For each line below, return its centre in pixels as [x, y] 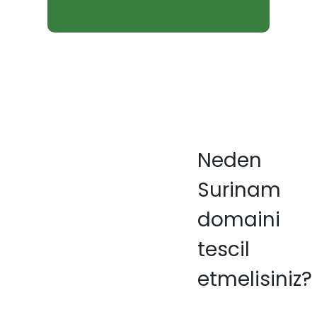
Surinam [239, 190]
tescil [223, 250]
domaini [238, 220]
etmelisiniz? [254, 279]
